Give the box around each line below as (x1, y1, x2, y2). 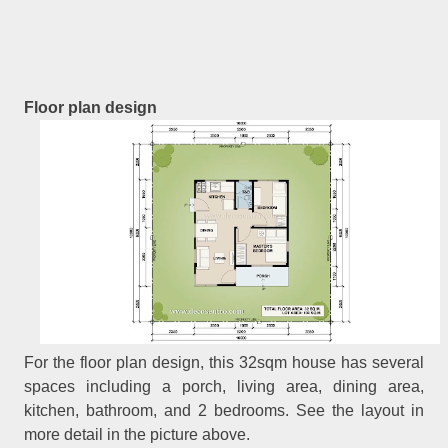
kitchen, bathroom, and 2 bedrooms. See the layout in (24, 402, 424, 420)
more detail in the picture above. (24, 426, 251, 444)
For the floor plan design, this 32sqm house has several (24, 354, 424, 372)
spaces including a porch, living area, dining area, (24, 378, 424, 396)
